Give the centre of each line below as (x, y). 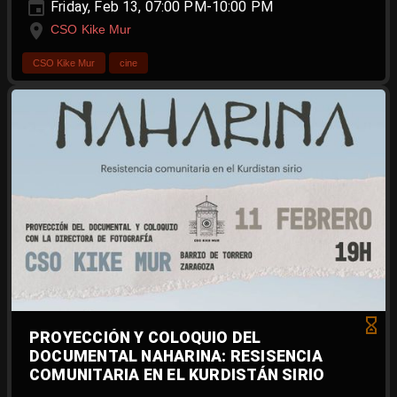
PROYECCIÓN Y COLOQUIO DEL (145, 337)
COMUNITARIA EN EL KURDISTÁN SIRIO (177, 374)
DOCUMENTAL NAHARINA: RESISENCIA (176, 356)
